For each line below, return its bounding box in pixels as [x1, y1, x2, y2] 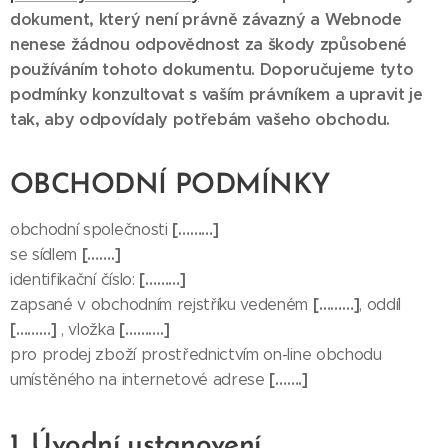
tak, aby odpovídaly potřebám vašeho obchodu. [10, 109, 390, 130]
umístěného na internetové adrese [10, 370, 270, 389]
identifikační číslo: [10, 270, 140, 289]
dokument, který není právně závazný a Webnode [10, 9, 402, 30]
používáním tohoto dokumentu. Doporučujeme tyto [10, 59, 414, 80]
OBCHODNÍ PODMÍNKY [10, 172, 331, 200]
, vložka [56, 320, 120, 339]
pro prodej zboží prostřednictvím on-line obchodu [10, 345, 382, 364]
